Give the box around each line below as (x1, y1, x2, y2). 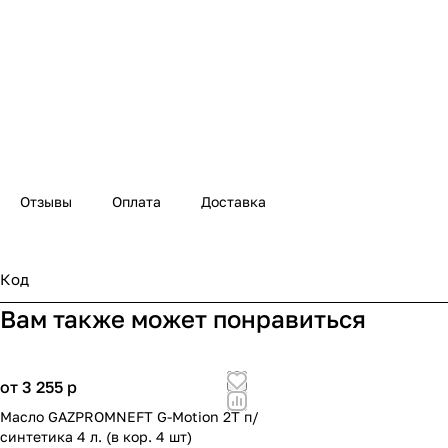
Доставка (201, 193, 266, 211)
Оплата (112, 193, 161, 211)
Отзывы (20, 193, 72, 211)
